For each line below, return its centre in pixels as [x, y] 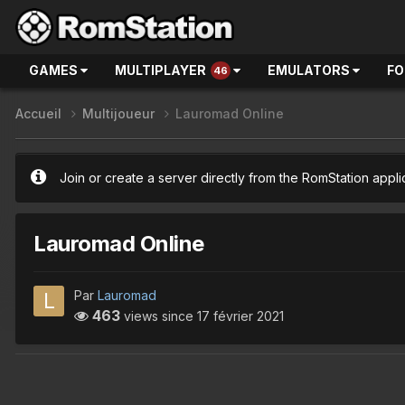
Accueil [40, 114]
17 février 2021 [240, 316]
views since [159, 316]
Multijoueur [120, 114]
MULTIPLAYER [160, 70]
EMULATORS [310, 70]
